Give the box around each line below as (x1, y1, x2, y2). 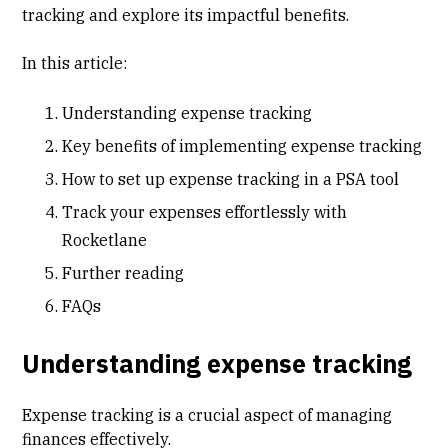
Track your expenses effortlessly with (62, 201, 348, 222)
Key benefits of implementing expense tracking (62, 135, 423, 156)
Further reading (62, 262, 185, 283)
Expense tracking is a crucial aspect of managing (22, 404, 393, 425)
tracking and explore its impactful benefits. (22, 4, 350, 25)
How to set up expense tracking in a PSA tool (62, 168, 400, 189)
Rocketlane (62, 229, 148, 250)
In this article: (22, 52, 128, 73)
